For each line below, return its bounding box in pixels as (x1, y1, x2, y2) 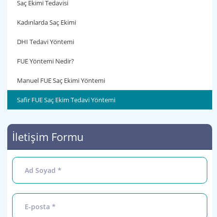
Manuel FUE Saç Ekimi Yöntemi (17, 76, 105, 85)
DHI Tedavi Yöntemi (17, 37, 74, 46)
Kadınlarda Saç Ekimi (17, 18, 77, 27)
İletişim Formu (12, 129, 84, 144)
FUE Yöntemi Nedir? (17, 57, 74, 65)
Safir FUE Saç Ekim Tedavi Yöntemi (17, 95, 115, 104)
